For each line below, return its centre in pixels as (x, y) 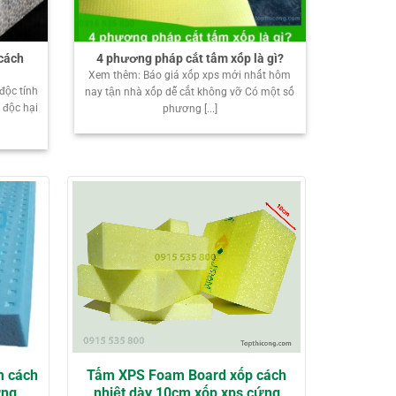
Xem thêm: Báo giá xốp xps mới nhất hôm (190, 76)
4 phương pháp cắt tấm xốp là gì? (190, 58)
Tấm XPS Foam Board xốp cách (187, 376)
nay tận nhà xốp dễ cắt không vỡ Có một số (190, 92)
